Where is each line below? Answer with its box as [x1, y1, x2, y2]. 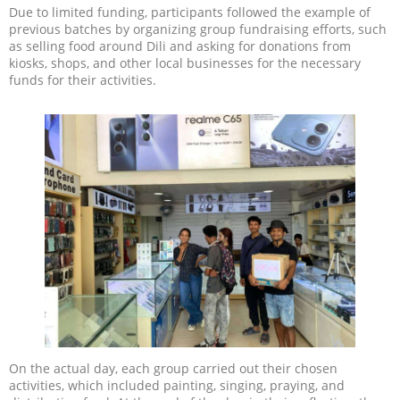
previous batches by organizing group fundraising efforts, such [9, 21, 387, 38]
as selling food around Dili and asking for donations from [9, 37, 351, 55]
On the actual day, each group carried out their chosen [9, 359, 337, 377]
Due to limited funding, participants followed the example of [9, 4, 371, 21]
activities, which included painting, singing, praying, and [9, 376, 345, 394]
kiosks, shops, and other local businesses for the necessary [9, 54, 361, 72]
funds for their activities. [9, 71, 156, 89]
